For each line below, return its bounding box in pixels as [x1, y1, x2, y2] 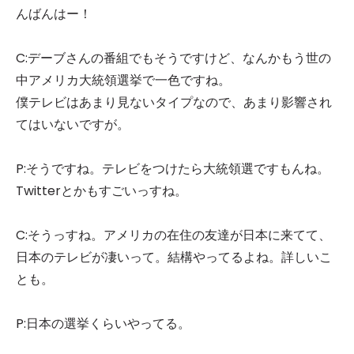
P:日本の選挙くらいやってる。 [16, 314, 190, 333]
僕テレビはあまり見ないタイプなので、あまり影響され [16, 93, 332, 111]
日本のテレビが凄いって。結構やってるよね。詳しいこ [16, 248, 332, 266]
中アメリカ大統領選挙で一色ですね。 [16, 71, 231, 89]
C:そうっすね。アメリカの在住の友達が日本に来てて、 [16, 226, 331, 244]
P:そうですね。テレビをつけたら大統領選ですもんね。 [16, 160, 330, 178]
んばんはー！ [16, 5, 92, 23]
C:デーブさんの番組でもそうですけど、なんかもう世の [16, 49, 331, 67]
